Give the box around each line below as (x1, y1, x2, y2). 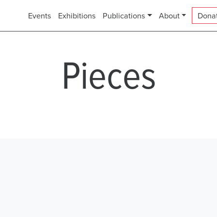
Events (28, 10, 51, 21)
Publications (102, 10, 145, 21)
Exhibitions (58, 10, 96, 21)
